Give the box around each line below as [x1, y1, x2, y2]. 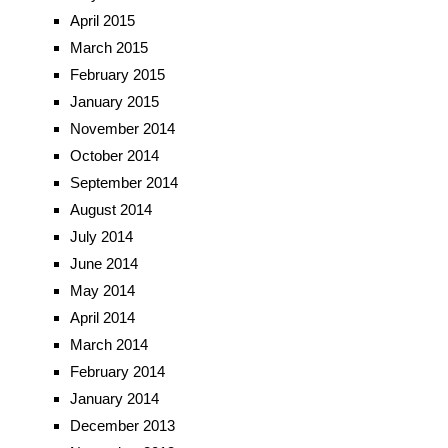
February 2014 [69, 363, 165, 381]
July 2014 [69, 228, 133, 246]
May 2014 [69, 282, 135, 300]
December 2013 [69, 417, 175, 435]
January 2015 [69, 93, 159, 111]
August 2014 [69, 201, 152, 219]
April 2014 [69, 309, 135, 327]
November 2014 [69, 120, 175, 138]
